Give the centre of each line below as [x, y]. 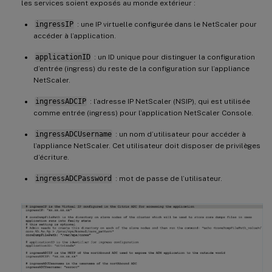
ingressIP [54, 24]
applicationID [63, 57]
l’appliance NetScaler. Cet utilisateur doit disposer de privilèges [147, 145]
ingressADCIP [60, 101]
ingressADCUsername [73, 134]
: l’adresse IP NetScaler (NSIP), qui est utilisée [169, 101]
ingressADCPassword [73, 178]
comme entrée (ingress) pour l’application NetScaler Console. [143, 113]
